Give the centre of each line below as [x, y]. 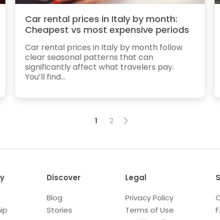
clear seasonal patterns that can [89, 57]
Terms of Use [149, 210]
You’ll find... [45, 77]
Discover [63, 178]
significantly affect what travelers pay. [99, 67]
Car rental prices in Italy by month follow [104, 48]
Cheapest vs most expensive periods [107, 30]
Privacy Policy [149, 198]
